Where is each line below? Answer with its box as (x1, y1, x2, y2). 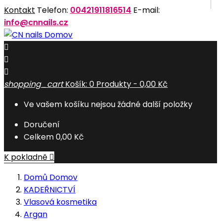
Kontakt (4, 4, 35, 16)
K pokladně (4, 151, 49, 163)
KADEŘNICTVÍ (24, 184, 75, 195)
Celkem (24, 131, 54, 143)
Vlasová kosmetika (24, 196, 97, 208)
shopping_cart (4, 78, 63, 90)
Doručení (24, 119, 60, 130)
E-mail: (133, 4, 160, 16)
